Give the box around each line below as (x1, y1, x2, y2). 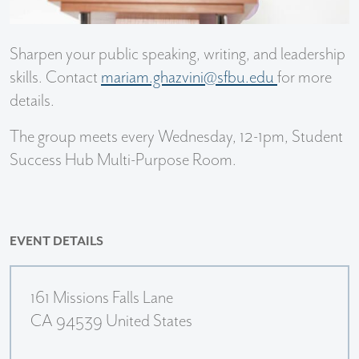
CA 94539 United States (30, 311, 193, 331)
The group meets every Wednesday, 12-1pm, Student (10, 127, 343, 147)
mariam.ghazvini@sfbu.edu (101, 68, 277, 88)
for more (277, 68, 332, 88)
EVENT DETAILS (10, 234, 103, 250)
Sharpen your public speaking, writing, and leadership (10, 45, 345, 65)
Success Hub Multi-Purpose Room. (10, 151, 236, 171)
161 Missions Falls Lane (30, 288, 174, 308)
